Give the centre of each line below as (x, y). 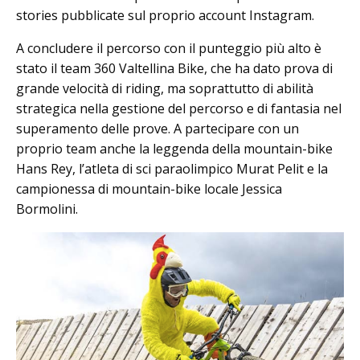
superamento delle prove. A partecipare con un (157, 128)
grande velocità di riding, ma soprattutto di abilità (165, 88)
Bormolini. (47, 209)
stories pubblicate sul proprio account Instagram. (165, 15)
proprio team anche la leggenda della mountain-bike (174, 148)
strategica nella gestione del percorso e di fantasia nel (179, 108)
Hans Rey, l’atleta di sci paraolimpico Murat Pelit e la (172, 168)
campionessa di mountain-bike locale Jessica (149, 188)
